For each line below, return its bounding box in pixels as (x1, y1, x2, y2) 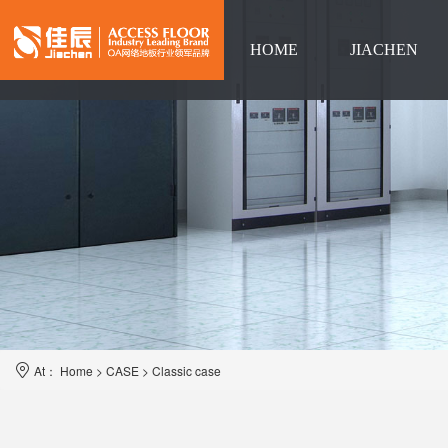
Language (250, 141, 313, 158)
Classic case (152, 362, 221, 379)
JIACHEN (350, 41, 418, 58)
